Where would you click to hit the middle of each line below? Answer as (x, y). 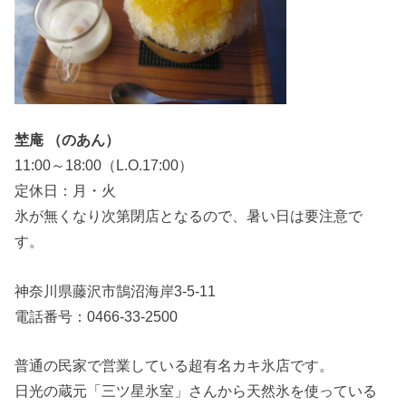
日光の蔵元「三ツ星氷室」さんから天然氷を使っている (196, 390)
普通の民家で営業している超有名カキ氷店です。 (174, 365)
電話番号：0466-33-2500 (97, 316)
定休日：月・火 (66, 191)
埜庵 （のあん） (68, 140)
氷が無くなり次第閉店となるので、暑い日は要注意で (189, 216)
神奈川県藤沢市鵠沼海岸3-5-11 (116, 290)
